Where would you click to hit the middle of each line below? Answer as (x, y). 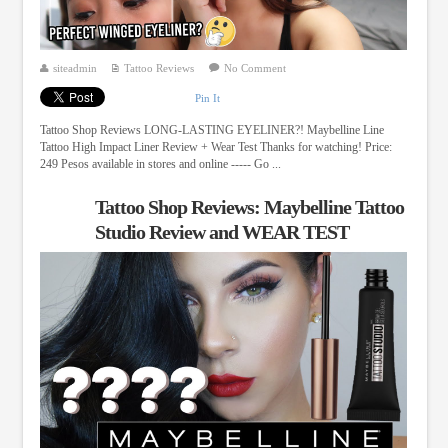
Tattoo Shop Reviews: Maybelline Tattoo (249, 207)
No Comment (254, 68)
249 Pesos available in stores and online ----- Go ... (160, 164)
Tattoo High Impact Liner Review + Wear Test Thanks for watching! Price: (215, 147)
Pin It (207, 97)
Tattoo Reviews (158, 68)
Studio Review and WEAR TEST (221, 232)
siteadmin (74, 68)
